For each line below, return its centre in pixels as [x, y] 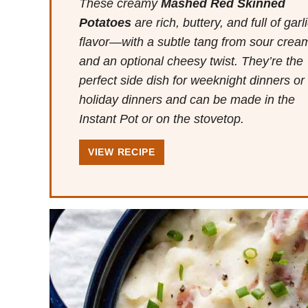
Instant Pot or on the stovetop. [162, 119]
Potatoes [107, 22]
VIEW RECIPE [122, 152]
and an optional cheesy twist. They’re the [191, 61]
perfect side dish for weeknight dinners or [192, 80]
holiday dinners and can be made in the [187, 99]
